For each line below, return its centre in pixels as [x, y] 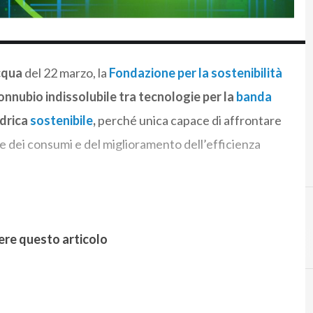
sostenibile [61, 120]
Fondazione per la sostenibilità [195, 72]
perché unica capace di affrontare [188, 120]
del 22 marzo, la [65, 72]
